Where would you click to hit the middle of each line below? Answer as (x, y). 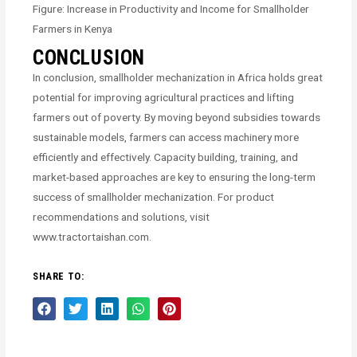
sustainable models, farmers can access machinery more (166, 137)
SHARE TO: (59, 276)
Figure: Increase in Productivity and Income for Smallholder (171, 8)
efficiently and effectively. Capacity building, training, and (166, 157)
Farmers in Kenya (73, 28)
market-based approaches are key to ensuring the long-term (175, 177)
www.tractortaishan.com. (92, 236)
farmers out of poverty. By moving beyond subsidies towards (177, 117)
